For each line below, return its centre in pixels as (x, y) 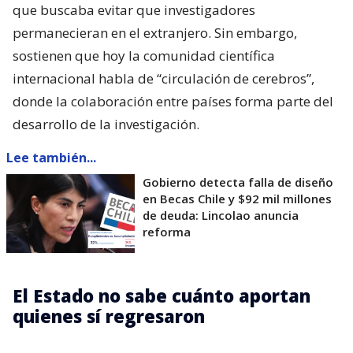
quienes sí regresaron (109, 316)
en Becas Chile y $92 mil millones (237, 199)
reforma (167, 232)
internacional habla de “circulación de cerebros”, (163, 79)
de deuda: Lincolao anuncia (221, 216)
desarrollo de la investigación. (106, 124)
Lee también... (51, 158)
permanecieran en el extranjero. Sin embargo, (155, 33)
